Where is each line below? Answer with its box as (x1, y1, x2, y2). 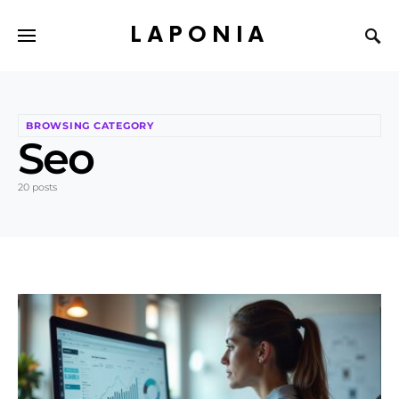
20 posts (18, 181, 57, 193)
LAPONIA (130, 21, 269, 48)
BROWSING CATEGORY (26, 119, 154, 132)
